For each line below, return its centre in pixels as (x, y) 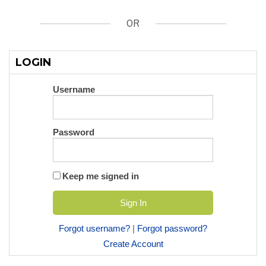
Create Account (133, 244)
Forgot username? (94, 228)
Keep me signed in (101, 176)
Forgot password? (172, 228)
